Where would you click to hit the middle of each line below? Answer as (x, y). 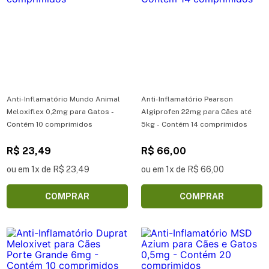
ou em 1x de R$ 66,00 (183, 169)
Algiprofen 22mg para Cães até (196, 111)
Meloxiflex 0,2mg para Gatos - (60, 111)
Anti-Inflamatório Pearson (187, 99)
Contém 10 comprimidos (50, 124)
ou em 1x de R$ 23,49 (48, 169)
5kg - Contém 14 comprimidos (194, 124)
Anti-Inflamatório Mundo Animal (63, 99)
